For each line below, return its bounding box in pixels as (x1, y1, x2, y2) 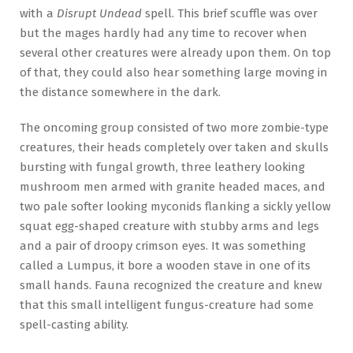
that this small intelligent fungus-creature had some (20, 297, 314, 312)
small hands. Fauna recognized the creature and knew (20, 277, 322, 292)
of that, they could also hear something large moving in (20, 65, 328, 80)
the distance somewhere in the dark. (20, 84, 221, 99)
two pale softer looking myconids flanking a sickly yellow (20, 199, 331, 214)
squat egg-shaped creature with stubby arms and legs (20, 218, 319, 233)
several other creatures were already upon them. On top (20, 45, 331, 60)
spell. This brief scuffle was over (142, 6, 318, 20)
